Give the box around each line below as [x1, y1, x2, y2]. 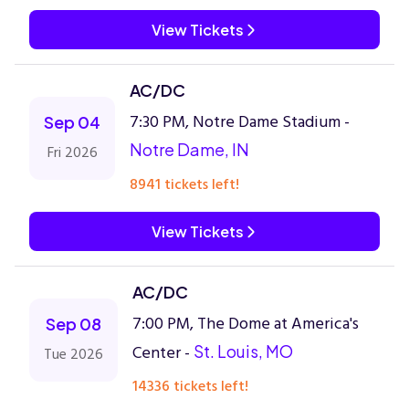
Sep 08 [46, 313, 101, 334]
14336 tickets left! [132, 374, 248, 398]
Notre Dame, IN [130, 139, 249, 160]
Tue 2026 [44, 342, 103, 366]
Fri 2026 [47, 141, 98, 164]
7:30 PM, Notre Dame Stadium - [130, 109, 350, 135]
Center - [132, 340, 194, 366]
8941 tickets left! [130, 173, 239, 196]
